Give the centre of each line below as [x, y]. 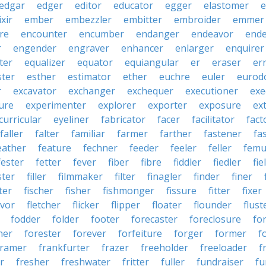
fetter [48, 162]
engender [35, 48]
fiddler [187, 162]
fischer [39, 191]
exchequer [150, 91]
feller [220, 148]
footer [105, 219]
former [231, 233]
